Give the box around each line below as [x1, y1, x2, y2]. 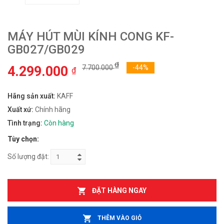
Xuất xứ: [7, 105, 35, 114]
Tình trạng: [7, 119, 42, 127]
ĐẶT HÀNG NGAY [92, 186, 146, 194]
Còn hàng [44, 119, 74, 127]
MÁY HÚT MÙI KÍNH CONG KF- [7, 29, 174, 44]
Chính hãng [35, 105, 70, 114]
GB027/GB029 [7, 42, 85, 57]
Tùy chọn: [7, 135, 39, 143]
